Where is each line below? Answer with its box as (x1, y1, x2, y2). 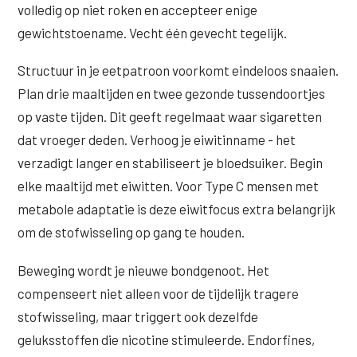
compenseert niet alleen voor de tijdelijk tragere (18, 285, 300, 302)
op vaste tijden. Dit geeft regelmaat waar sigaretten (18, 108, 323, 125)
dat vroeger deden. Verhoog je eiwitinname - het (18, 131, 296, 148)
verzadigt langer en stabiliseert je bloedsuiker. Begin (18, 155, 324, 171)
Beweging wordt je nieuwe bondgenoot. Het (18, 262, 270, 279)
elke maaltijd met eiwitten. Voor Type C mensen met (18, 178, 320, 194)
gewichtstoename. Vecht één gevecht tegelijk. (18, 24, 288, 41)
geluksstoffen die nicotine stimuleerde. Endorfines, (18, 331, 316, 348)
